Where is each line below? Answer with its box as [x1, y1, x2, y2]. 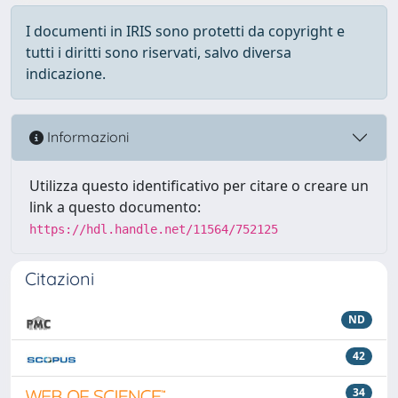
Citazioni [25, 267, 94, 290]
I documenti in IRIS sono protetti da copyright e [26, 20, 345, 41]
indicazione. [26, 63, 106, 84]
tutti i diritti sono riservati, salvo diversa [26, 42, 291, 62]
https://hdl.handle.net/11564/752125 [29, 221, 278, 236]
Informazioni [44, 128, 129, 147]
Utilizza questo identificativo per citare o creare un [29, 175, 369, 195]
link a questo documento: [29, 196, 201, 217]
